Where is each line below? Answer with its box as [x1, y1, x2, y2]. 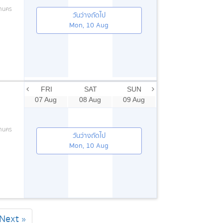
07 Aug [35, 95, 57, 104]
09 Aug [122, 95, 145, 104]
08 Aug [79, 95, 101, 104]
